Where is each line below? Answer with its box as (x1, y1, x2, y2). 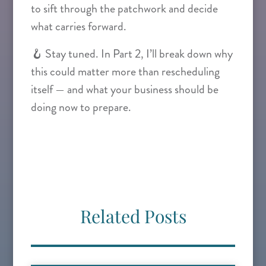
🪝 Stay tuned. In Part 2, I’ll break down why (31, 45, 233, 62)
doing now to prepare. (31, 99, 131, 116)
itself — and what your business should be (31, 81, 218, 98)
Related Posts (80, 204, 186, 228)
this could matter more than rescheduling (31, 63, 220, 80)
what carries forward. (31, 18, 126, 35)
